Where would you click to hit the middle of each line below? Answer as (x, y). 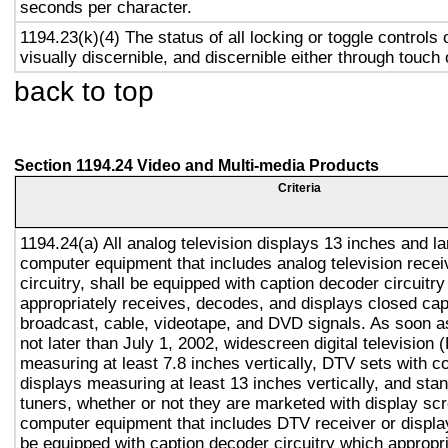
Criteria (299, 188)
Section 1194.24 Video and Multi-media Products (196, 165)
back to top (84, 91)
